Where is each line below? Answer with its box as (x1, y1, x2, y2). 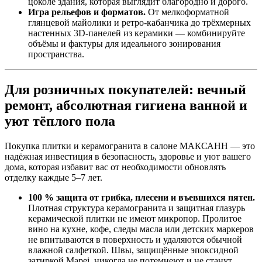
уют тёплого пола (5, 113, 115, 129)
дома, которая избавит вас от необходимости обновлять (5, 162, 226, 173)
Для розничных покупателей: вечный (5, 82, 246, 98)
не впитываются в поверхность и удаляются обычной (28, 235, 242, 245)
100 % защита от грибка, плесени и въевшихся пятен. (28, 192, 255, 203)
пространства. (28, 49, 84, 60)
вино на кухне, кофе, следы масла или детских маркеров (28, 224, 254, 235)
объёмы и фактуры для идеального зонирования (28, 39, 220, 49)
